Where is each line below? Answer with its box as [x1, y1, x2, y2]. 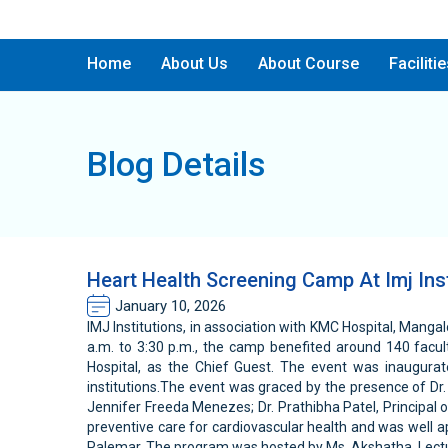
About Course [258, 54, 359, 73]
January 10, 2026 [115, 296, 226, 315]
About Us [161, 54, 228, 73]
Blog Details [87, 144, 266, 184]
